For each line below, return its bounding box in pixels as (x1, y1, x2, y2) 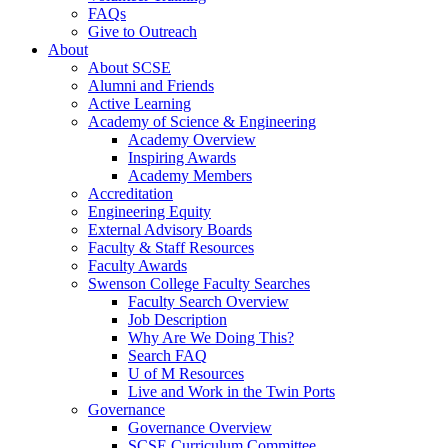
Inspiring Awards (128, 149, 236, 167)
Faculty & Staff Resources (88, 239, 254, 257)
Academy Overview (128, 131, 256, 149)
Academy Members (128, 167, 252, 185)
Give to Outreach (88, 23, 197, 41)
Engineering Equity (88, 203, 211, 221)
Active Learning (88, 95, 191, 113)
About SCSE (88, 59, 171, 77)
